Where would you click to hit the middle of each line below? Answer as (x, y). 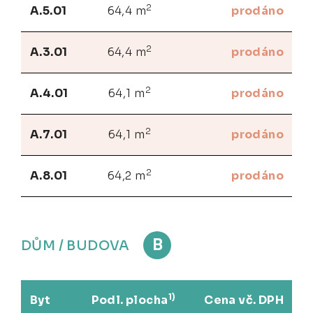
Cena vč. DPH (244, 300)
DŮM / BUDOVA (77, 246)
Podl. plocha (130, 300)
